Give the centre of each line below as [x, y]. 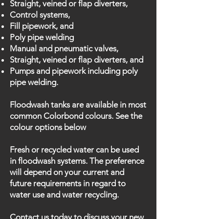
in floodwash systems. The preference [77, 161]
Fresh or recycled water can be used [74, 150]
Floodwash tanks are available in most [78, 105]
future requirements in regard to [68, 183]
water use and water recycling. [64, 195]
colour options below [49, 127]
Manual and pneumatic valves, [64, 48]
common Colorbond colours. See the [76, 116]
